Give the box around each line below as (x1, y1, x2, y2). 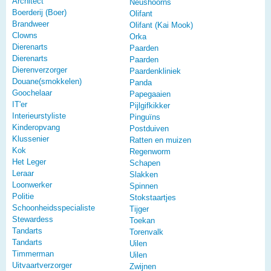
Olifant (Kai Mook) (129, 21, 193, 30)
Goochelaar (12, 88, 52, 98)
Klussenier (12, 134, 49, 144)
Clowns (12, 31, 38, 41)
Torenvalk (129, 227, 163, 237)
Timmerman (12, 249, 54, 259)
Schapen (129, 158, 160, 168)
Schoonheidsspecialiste (12, 203, 95, 213)
